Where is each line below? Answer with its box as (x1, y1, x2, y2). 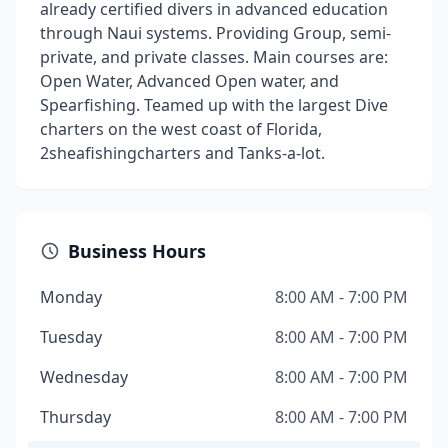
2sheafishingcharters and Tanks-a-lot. (40, 142, 325, 164)
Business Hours (68, 239, 206, 263)
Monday (40, 286, 102, 308)
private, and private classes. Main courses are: (40, 46, 388, 68)
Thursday (40, 406, 111, 428)
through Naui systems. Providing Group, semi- (40, 22, 391, 44)
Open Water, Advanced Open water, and (40, 70, 339, 92)
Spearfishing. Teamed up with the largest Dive (40, 94, 388, 116)
